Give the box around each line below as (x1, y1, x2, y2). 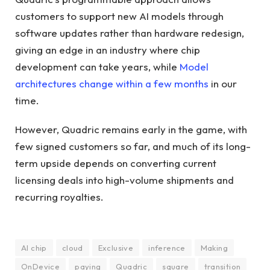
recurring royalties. (15, 190, 104, 204)
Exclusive (98, 242, 134, 253)
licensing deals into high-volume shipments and (15, 174, 234, 187)
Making (200, 242, 228, 253)
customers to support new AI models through (15, 9, 224, 22)
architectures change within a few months (15, 77, 209, 90)
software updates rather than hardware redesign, (15, 26, 244, 39)
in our (209, 77, 237, 90)
